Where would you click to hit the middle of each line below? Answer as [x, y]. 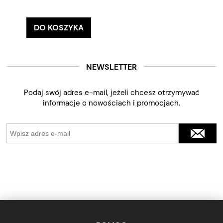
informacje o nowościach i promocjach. [111, 103]
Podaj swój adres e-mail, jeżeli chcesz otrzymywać [111, 92]
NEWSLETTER [111, 67]
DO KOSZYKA [59, 27]
